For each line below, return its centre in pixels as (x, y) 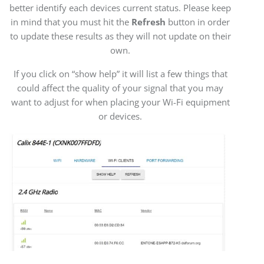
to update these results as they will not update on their (120, 36)
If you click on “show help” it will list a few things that (120, 73)
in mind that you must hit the (71, 22)
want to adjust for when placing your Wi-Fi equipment (120, 102)
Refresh (148, 22)
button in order (198, 22)
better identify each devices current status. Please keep (120, 7)
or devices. (120, 116)
